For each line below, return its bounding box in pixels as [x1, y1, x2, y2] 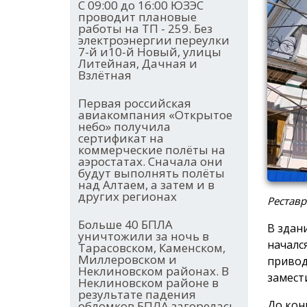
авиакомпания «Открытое [78, 107, 232, 123]
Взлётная [78, 67, 132, 84]
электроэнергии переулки [78, 32, 230, 49]
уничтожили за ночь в [78, 228, 209, 245]
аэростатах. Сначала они [78, 153, 223, 170]
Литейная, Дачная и [78, 56, 197, 72]
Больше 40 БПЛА [78, 217, 173, 233]
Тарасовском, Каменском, [78, 240, 225, 256]
